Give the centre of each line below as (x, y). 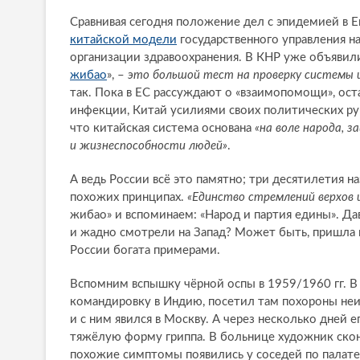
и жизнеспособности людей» (149, 146)
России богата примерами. (145, 251)
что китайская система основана (162, 129)
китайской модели (123, 40)
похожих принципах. (129, 198)
